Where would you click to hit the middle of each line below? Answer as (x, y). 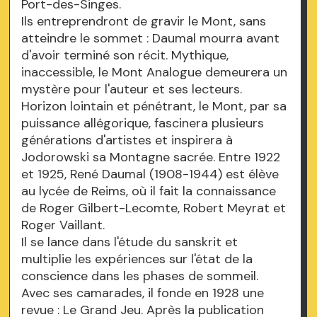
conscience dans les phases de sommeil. (140, 276)
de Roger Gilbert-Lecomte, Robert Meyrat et (154, 208)
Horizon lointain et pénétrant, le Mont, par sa (154, 106)
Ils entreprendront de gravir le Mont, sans (144, 22)
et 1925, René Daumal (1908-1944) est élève (150, 174)
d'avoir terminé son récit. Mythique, (125, 56)
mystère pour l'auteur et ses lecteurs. (132, 90)
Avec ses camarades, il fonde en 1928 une (143, 293)
